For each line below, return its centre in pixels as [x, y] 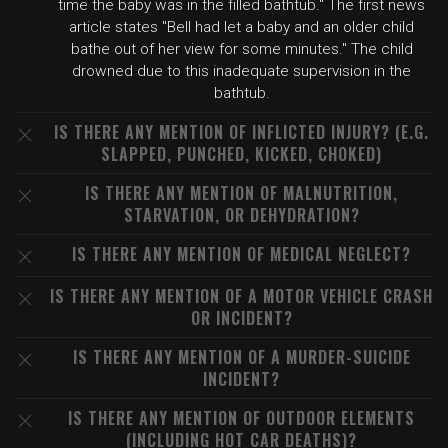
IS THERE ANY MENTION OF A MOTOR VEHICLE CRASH [241, 296]
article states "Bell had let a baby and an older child [241, 27]
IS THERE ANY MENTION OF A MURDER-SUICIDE [241, 357]
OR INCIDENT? [241, 318]
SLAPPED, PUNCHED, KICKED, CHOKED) [241, 154]
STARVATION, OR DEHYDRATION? [241, 215]
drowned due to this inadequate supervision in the [241, 71]
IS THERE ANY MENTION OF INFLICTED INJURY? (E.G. [241, 132]
